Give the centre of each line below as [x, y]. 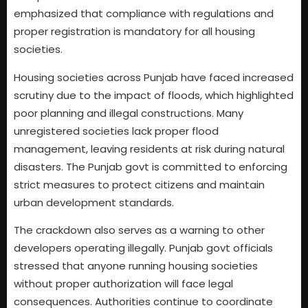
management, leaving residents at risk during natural [149, 148]
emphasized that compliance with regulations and [144, 14]
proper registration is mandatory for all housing [134, 32]
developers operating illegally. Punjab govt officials [143, 247]
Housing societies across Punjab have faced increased [154, 77]
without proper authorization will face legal [123, 283]
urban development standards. [94, 202]
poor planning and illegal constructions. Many [129, 113]
